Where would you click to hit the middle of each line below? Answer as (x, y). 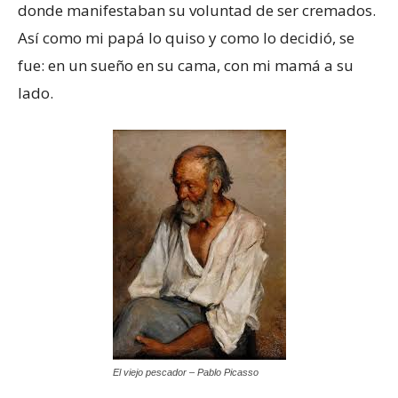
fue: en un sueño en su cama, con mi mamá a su (186, 66)
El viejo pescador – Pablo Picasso (185, 373)
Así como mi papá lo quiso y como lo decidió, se (186, 38)
